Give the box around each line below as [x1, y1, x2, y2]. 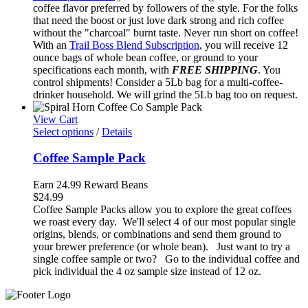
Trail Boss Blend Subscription [69, 38, 199, 51]
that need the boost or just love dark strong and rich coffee [33, 14, 284, 26]
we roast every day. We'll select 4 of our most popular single [33, 215, 296, 228]
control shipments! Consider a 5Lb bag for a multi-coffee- [33, 76, 283, 88]
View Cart [33, 113, 78, 125]
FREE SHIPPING [172, 63, 258, 76]
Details [102, 125, 132, 137]
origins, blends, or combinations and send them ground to [33, 228, 281, 240]
